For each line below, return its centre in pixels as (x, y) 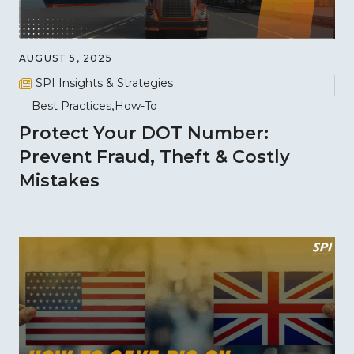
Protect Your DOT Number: (144, 133)
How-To (136, 105)
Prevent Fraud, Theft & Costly (154, 156)
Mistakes (59, 180)
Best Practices (72, 105)
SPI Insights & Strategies (104, 83)
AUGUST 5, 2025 (66, 58)
